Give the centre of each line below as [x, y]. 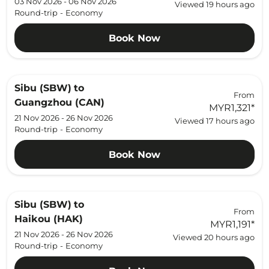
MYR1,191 [230, 224]
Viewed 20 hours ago [213, 237]
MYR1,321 [230, 108]
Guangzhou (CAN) [59, 102]
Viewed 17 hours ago [214, 121]
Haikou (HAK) [49, 219]
